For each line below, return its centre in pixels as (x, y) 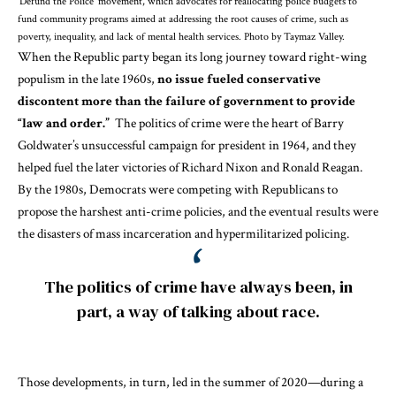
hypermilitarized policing (281, 234)
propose (39, 212)
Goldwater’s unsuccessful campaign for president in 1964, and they (187, 146)
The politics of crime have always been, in (198, 287)
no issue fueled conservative (239, 80)
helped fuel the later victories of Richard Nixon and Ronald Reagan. (191, 168)
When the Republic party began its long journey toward (163, 57)
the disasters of (57, 234)
